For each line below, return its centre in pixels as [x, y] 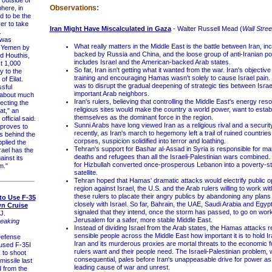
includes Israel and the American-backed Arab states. [152, 62]
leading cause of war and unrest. [122, 267]
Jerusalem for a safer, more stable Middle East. [143, 220]
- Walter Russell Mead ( [206, 29]
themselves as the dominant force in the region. [143, 117]
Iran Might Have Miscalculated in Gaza [110, 29]
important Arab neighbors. [111, 93]
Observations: [74, 8]
